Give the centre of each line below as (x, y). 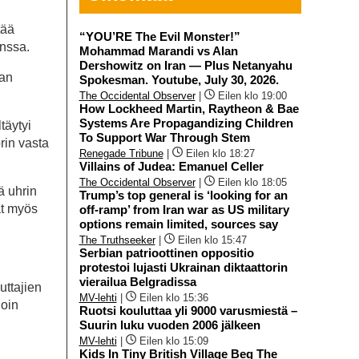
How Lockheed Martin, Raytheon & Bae (189, 108)
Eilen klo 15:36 (173, 297)
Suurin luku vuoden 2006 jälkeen (169, 325)
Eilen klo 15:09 (173, 341)
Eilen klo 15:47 (212, 240)
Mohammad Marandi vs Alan (158, 50)
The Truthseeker (117, 240)
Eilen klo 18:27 (220, 153)
